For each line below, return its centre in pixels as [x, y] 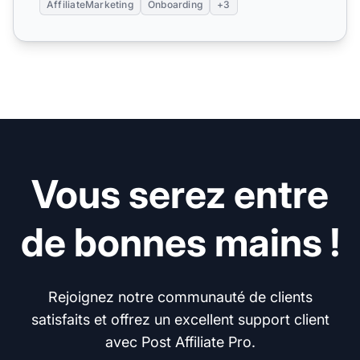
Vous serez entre [180, 194]
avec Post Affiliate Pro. [180, 342]
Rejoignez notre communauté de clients [180, 297]
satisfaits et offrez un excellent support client [180, 320]
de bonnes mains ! [180, 243]
